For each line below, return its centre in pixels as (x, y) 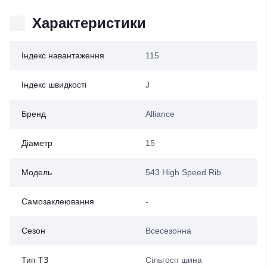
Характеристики (89, 23)
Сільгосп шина (173, 260)
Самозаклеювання (58, 201)
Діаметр (37, 143)
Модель (37, 172)
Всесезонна (168, 231)
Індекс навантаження (63, 55)
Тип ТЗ (35, 260)
